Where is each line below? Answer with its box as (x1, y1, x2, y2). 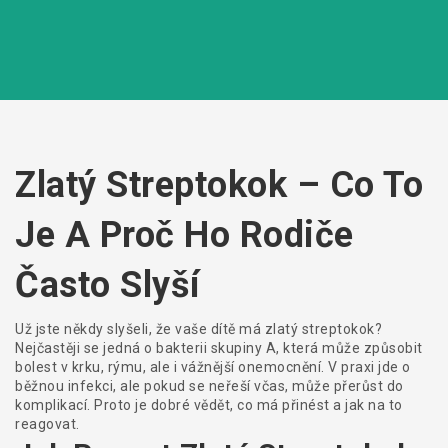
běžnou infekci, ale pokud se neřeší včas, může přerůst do (15, 378, 404, 394)
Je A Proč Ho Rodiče (15, 214, 354, 256)
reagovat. (15, 416, 80, 432)
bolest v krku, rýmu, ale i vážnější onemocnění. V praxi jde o (15, 359, 411, 375)
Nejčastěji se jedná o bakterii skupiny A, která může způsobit (15, 340, 423, 356)
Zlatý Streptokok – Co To (15, 164, 423, 206)
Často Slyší (15, 264, 200, 306)
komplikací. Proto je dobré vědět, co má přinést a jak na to (15, 397, 403, 413)
